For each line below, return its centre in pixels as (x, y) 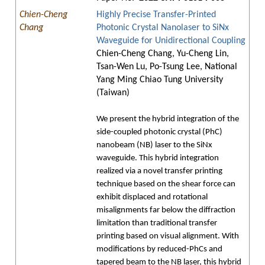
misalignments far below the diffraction (166, 210)
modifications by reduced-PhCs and (159, 249)
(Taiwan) (113, 93)
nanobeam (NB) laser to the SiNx (154, 145)
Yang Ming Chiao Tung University (160, 80)
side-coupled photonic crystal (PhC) (159, 132)
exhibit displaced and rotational (152, 197)
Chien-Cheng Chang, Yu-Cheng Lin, (163, 54)
